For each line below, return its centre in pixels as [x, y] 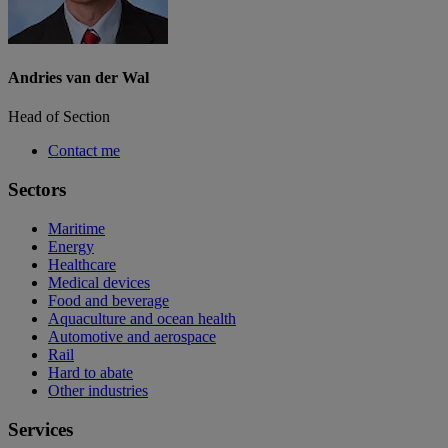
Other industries [98, 390]
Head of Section [59, 117]
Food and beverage [108, 300]
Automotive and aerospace [132, 336]
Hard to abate [90, 372]
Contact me [84, 151]
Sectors [37, 190]
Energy [71, 246]
